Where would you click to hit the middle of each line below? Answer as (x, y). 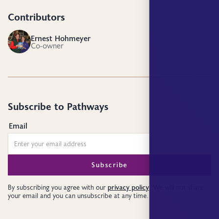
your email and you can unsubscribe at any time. (78, 196)
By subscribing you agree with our (57, 187)
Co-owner (47, 45)
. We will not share (176, 187)
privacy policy (128, 187)
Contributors (36, 16)
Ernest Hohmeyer (61, 38)
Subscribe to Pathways (58, 106)
